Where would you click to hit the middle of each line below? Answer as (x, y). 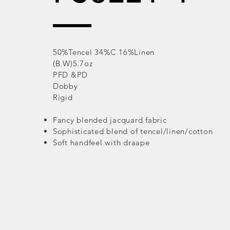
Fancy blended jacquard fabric (110, 120)
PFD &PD (70, 75)
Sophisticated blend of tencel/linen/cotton (133, 131)
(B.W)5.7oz (73, 63)
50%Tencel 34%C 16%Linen (104, 52)
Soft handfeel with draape (101, 142)
